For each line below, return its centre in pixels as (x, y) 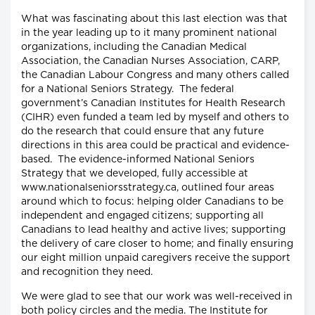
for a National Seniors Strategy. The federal (128, 89)
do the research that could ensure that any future (142, 131)
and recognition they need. (87, 272)
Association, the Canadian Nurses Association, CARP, (150, 61)
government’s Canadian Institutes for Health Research (153, 103)
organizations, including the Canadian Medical (134, 47)
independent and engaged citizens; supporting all (142, 216)
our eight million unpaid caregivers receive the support (156, 258)
